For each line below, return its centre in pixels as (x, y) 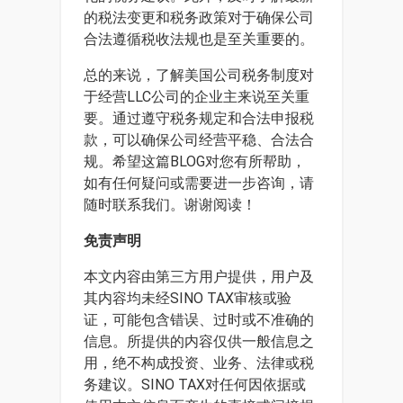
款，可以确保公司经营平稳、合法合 (199, 140)
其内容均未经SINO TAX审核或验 (188, 298)
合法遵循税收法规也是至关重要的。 (199, 39)
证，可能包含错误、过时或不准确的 (199, 320)
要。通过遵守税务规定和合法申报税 (199, 118)
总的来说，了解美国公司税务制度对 (199, 75)
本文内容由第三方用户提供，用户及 (199, 277)
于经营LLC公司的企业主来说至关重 (197, 97)
